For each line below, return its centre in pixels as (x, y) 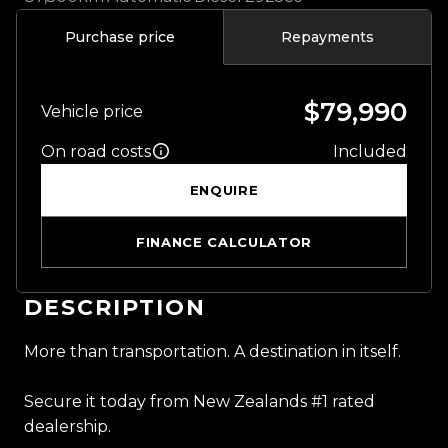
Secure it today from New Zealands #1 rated (199, 401)
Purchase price (120, 36)
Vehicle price (92, 111)
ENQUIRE (224, 189)
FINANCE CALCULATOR (224, 241)
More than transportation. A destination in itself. (212, 351)
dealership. (67, 426)
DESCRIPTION (115, 307)
